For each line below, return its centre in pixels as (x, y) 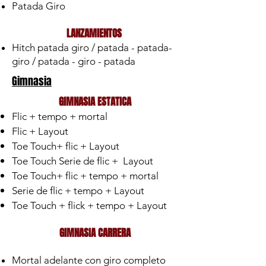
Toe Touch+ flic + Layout (66, 146)
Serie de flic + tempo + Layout (78, 191)
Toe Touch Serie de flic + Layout (83, 161)
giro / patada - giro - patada (75, 61)
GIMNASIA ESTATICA (95, 102)
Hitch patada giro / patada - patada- (92, 47)
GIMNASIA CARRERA (95, 233)
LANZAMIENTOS (95, 34)
